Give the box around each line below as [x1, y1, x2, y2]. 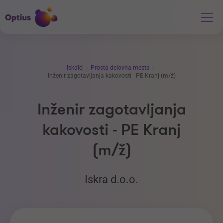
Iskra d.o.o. [85, 173, 138, 186]
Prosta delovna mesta [90, 64, 151, 71]
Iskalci [67, 64, 85, 71]
